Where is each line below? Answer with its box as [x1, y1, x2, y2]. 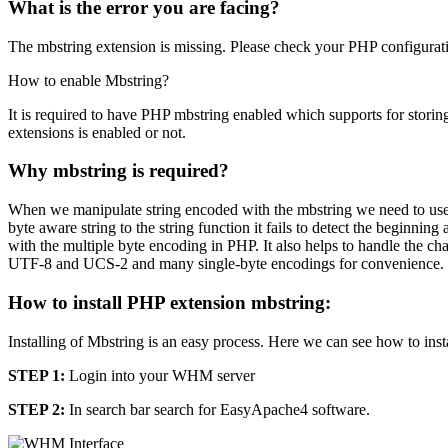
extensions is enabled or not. [8, 123, 186, 141]
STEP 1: [8, 366, 65, 384]
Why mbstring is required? [8, 160, 229, 182]
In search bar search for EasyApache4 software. [65, 400, 370, 418]
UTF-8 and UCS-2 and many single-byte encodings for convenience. [8, 255, 444, 273]
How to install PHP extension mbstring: [8, 291, 331, 313]
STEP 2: [8, 400, 65, 418]
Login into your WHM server [65, 366, 255, 384]
